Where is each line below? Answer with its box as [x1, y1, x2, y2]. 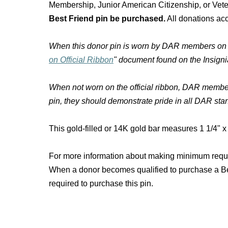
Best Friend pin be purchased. [49, 14, 165, 23]
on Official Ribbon [49, 55, 113, 64]
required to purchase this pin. [49, 179, 153, 188]
